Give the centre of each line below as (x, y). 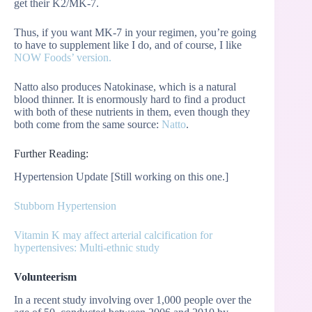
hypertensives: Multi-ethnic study (87, 247)
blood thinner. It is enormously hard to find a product (130, 100)
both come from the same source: (88, 125)
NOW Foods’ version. (63, 58)
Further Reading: (51, 154)
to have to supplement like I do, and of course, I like (128, 45)
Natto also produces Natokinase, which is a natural (125, 87)
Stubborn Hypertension (65, 205)
